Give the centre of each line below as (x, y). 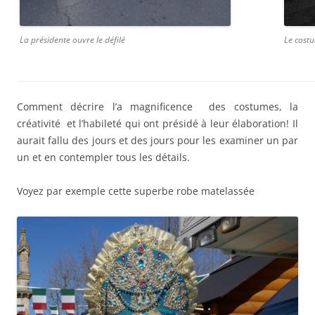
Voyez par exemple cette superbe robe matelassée (136, 191)
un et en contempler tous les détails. (103, 157)
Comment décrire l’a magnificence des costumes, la (157, 106)
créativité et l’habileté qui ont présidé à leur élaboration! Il (157, 123)
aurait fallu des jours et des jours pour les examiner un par (157, 140)
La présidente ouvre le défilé (72, 39)
